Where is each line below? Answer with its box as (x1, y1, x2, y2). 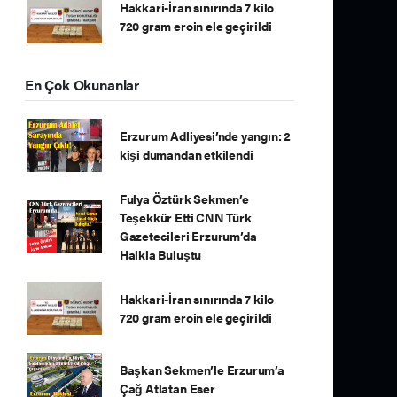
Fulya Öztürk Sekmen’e (119, 190, 249, 207)
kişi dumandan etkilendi (119, 145, 253, 163)
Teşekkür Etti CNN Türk (119, 208, 252, 226)
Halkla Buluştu (119, 245, 202, 263)
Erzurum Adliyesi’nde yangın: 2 (119, 127, 292, 144)
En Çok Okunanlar (25, 75, 139, 95)
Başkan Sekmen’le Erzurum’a (119, 361, 284, 378)
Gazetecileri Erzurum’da (119, 227, 257, 245)
